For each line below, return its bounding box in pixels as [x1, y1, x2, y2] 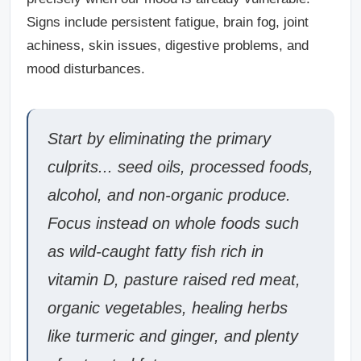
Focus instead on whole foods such [48, 214, 299, 232]
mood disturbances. [27, 61, 145, 77]
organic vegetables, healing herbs [48, 299, 288, 317]
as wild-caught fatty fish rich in [48, 243, 263, 260]
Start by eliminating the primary [48, 130, 271, 147]
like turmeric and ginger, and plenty [48, 327, 298, 345]
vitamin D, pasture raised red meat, [48, 271, 301, 288]
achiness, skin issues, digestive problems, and [27, 38, 309, 53]
